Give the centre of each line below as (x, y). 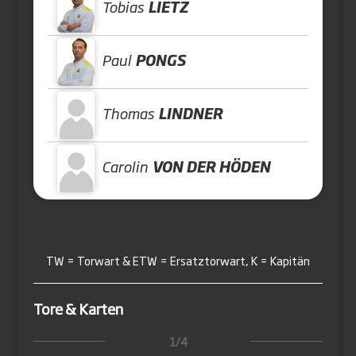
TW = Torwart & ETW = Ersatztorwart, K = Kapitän (178, 260)
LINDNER (191, 113)
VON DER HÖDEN (211, 166)
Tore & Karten (79, 308)
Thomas (128, 113)
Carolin (125, 166)
